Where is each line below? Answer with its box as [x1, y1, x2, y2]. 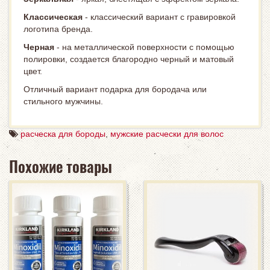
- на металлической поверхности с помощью [54, 42, 234, 52]
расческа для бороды [20, 129, 105, 139]
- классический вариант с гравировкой [83, 12, 236, 22]
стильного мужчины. [24, 96, 103, 106]
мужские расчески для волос [110, 129, 224, 139]
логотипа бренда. [24, 24, 93, 34]
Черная [24, 42, 54, 52]
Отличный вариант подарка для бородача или [24, 84, 207, 94]
